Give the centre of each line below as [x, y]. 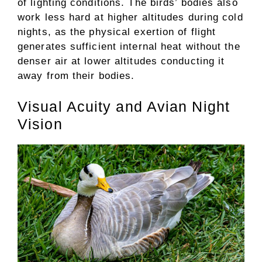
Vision [40, 124]
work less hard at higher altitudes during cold [130, 17]
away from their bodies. [76, 75]
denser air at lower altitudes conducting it [121, 61]
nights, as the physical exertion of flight [117, 32]
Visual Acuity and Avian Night [124, 107]
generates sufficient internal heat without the [129, 46]
